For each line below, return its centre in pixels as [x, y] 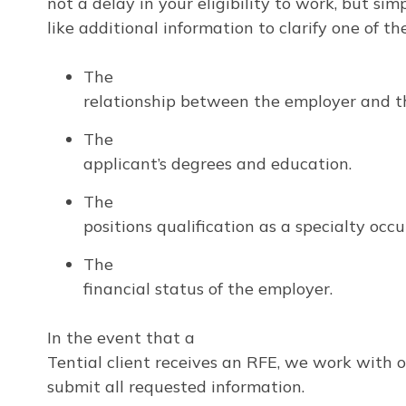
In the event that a [121, 337]
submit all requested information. [176, 386]
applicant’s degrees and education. [217, 163]
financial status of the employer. [208, 288]
